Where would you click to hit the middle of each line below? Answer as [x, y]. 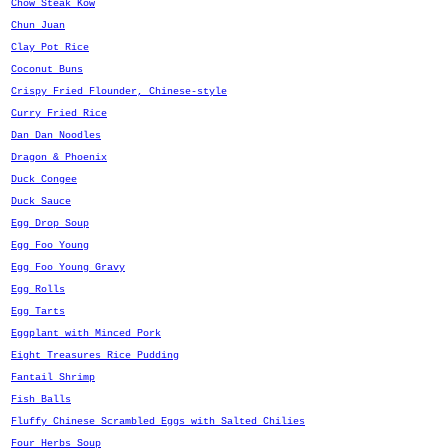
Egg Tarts [38, 311]
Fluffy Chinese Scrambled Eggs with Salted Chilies [158, 421]
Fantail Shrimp [53, 377]
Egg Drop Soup [50, 223]
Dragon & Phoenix [59, 157]
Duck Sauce [41, 201]
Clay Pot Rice [50, 47]
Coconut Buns [47, 69]
